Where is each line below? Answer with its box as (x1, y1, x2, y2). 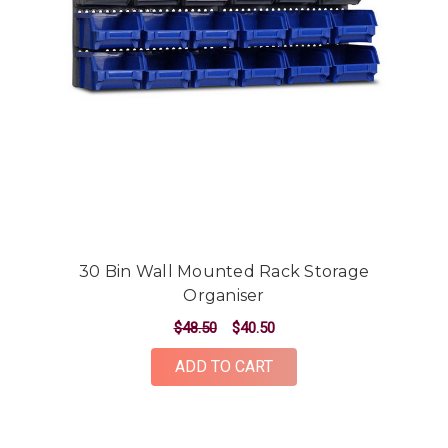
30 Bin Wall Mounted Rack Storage (79, 262, 369, 282)
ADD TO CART (175, 357, 273, 377)
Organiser (183, 286, 265, 306)
